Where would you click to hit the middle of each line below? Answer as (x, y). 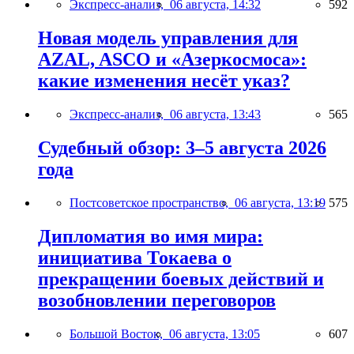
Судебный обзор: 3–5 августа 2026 (182, 148)
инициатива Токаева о (135, 257)
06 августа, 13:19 (280, 203)
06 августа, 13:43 (215, 115)
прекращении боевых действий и (181, 279)
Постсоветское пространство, (152, 203)
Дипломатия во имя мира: (151, 236)
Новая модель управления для (168, 38)
